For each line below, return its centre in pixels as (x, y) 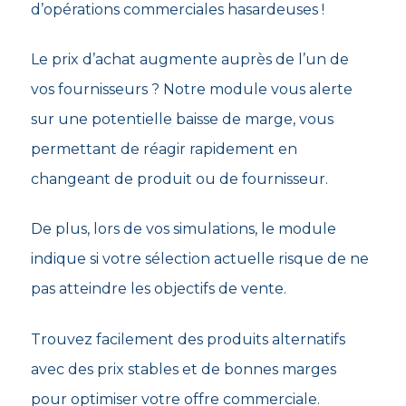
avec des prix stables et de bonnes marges (183, 369)
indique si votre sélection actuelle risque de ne (199, 259)
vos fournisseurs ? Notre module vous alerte (191, 90)
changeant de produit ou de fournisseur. (179, 179)
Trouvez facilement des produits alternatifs (188, 339)
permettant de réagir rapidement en (164, 150)
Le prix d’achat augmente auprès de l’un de (189, 60)
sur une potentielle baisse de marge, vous (182, 120)
